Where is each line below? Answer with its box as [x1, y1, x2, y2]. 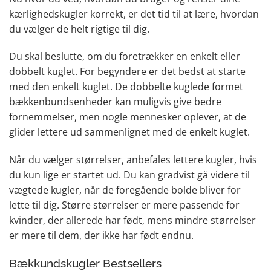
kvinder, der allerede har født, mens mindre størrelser [9, 214, 256, 227]
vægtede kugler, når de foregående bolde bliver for [9, 183, 241, 197]
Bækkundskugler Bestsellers [9, 256, 162, 270]
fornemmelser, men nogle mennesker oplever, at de [9, 110, 246, 124]
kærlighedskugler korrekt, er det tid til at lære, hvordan [9, 7, 259, 21]
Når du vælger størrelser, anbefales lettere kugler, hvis [9, 153, 257, 167]
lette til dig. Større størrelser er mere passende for [9, 198, 240, 212]
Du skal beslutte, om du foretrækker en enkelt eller [9, 50, 240, 64]
